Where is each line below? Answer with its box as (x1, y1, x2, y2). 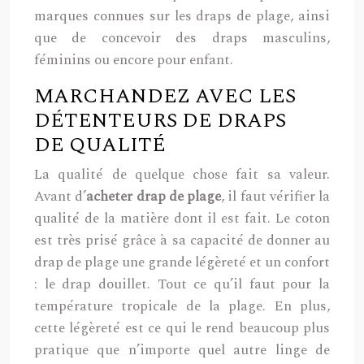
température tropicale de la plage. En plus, (34, 296, 330, 317)
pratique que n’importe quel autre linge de (34, 340, 330, 361)
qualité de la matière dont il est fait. (34, 208, 271, 229)
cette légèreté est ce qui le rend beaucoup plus (34, 318, 330, 339)
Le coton (271, 208, 331, 229)
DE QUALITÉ (34, 130, 166, 161)
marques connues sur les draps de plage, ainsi (34, 6, 330, 27)
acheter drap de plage (86, 186, 221, 207)
